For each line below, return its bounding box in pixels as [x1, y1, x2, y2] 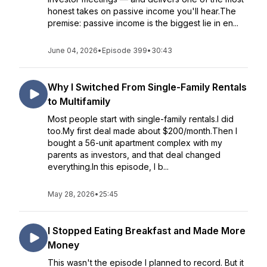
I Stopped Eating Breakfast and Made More [48, 225, 246, 237]
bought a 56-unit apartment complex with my [48, 138, 222, 148]
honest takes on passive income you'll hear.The [48, 6, 236, 16]
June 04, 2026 [48, 46, 98, 55]
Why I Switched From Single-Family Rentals [48, 81, 247, 93]
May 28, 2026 [48, 190, 95, 198]
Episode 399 [102, 46, 147, 55]
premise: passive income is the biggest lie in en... [48, 18, 238, 28]
